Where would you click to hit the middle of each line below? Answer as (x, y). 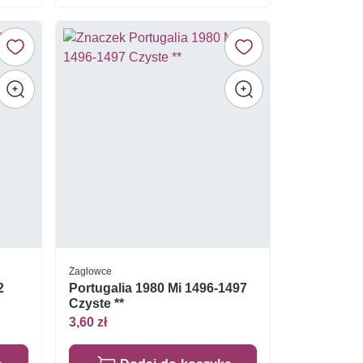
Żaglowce (90, 271)
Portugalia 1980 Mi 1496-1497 (158, 288)
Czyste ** (96, 304)
